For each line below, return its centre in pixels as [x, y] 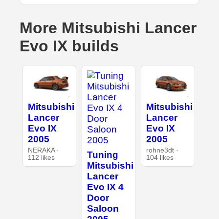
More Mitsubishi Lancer [108, 28]
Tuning [102, 155]
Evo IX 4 [105, 187]
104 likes [160, 157]
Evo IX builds [69, 46]
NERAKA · [43, 150]
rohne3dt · [163, 150]
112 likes [41, 157]
